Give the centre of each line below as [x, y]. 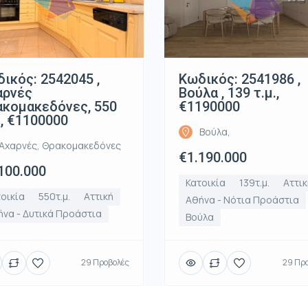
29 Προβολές [105, 263]
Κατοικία [206, 182]
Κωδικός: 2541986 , [240, 79]
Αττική [98, 196]
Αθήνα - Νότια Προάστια [242, 199]
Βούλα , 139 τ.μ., [229, 92]
